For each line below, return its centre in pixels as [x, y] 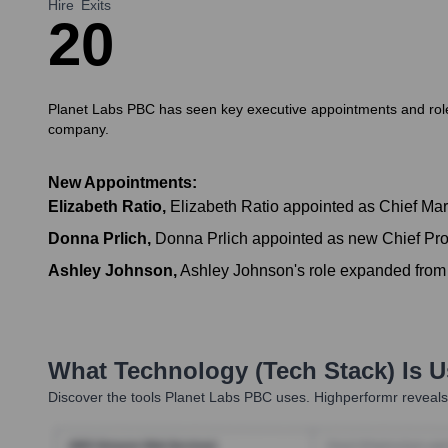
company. [78, 129]
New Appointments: [122, 183]
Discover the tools [104, 397]
